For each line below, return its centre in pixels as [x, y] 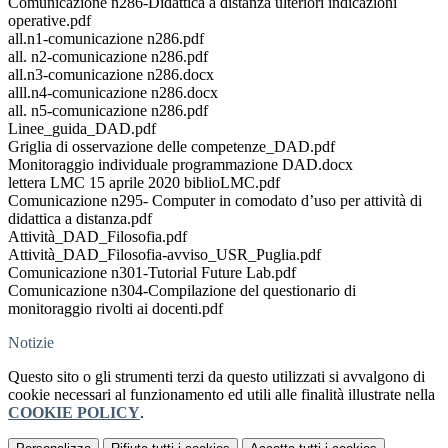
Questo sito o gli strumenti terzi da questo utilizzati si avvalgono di [216, 377]
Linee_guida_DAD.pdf [82, 129]
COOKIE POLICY [74, 413]
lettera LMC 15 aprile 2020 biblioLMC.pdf [144, 183]
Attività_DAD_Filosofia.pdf [97, 237]
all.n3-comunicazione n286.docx [111, 75]
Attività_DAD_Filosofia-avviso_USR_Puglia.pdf [164, 255]
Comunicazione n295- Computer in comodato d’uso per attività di [215, 201]
